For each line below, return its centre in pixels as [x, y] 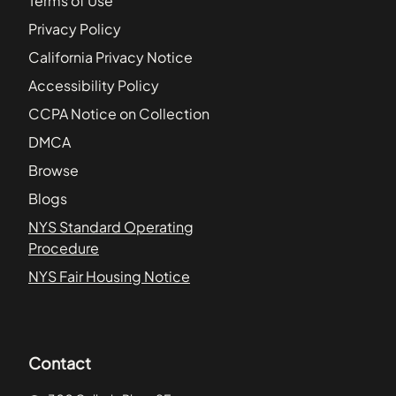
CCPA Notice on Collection [119, 113]
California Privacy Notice [110, 57]
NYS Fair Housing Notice [109, 276]
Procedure [64, 247]
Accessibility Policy [94, 85]
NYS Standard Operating [111, 226]
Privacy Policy [75, 28]
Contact [60, 362]
